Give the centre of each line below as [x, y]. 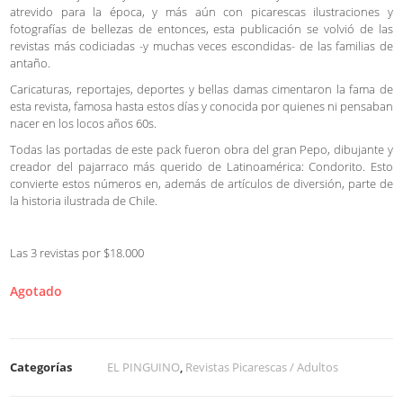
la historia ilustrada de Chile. [84, 201]
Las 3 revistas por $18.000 [77, 253]
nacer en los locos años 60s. [83, 124]
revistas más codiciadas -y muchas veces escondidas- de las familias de [201, 46]
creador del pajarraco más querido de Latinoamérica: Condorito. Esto [201, 167]
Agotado [36, 291]
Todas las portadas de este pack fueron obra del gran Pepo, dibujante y [201, 150]
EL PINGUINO [143, 367]
